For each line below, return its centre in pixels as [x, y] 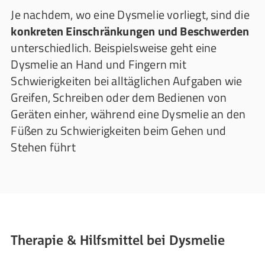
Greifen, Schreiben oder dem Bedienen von [119, 97]
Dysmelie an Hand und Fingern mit [98, 64]
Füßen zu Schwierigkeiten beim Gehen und [119, 130]
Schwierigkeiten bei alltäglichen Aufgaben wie [127, 81]
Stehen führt [43, 147]
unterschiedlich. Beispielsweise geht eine [114, 48]
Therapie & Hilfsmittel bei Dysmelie [118, 240]
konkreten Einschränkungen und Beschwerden [130, 31]
